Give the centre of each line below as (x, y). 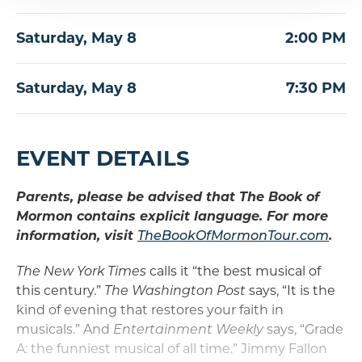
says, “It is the (290, 291)
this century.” (60, 291)
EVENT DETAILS (103, 159)
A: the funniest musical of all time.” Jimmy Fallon (172, 349)
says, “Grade (303, 330)
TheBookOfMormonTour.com (233, 236)
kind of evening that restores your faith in (150, 310)
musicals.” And (65, 330)
